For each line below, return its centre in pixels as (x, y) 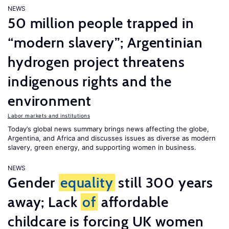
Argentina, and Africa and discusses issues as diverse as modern (112, 138)
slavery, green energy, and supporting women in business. (102, 147)
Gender (33, 182)
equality (87, 182)
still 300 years (164, 182)
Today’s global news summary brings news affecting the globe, (108, 129)
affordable (133, 202)
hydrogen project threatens (96, 62)
